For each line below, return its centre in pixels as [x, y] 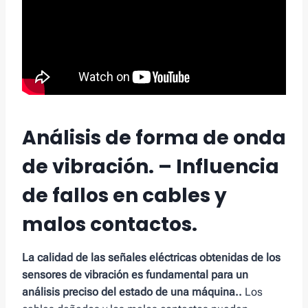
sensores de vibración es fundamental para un [135, 275]
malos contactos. [110, 225]
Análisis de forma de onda [154, 138]
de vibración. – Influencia [151, 167]
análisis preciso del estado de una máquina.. [132, 292]
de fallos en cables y [124, 196]
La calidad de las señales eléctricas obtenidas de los [151, 258]
